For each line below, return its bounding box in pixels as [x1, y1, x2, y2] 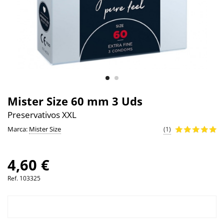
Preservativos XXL [7, 109, 76, 121]
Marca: [7, 124, 29, 133]
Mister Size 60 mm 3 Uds [7, 93, 142, 109]
